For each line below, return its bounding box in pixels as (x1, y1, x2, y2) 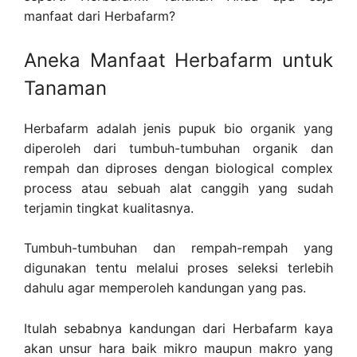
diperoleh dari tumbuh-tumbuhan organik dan (24, 139, 333, 156)
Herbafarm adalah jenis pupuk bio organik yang (24, 120, 333, 136)
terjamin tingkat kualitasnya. (24, 199, 194, 216)
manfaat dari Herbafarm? (24, 8, 175, 25)
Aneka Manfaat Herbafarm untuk (24, 48, 333, 72)
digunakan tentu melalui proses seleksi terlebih (24, 260, 333, 277)
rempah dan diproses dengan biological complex (24, 159, 333, 176)
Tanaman (24, 76, 107, 100)
